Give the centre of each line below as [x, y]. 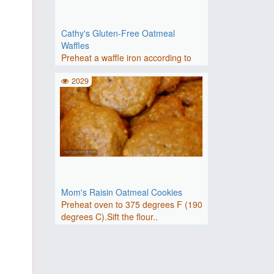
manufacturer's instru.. [104, 70]
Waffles [75, 45]
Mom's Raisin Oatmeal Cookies [121, 192]
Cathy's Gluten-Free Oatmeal [118, 33]
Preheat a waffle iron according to [126, 57]
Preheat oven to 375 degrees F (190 [131, 204]
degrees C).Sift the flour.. [109, 217]
